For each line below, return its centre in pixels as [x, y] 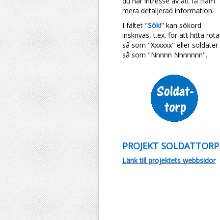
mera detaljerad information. [168, 11]
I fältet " [135, 25]
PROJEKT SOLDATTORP [171, 146]
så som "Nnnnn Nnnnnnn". [165, 55]
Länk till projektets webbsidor [169, 160]
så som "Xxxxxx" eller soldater [170, 45]
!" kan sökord [180, 25]
